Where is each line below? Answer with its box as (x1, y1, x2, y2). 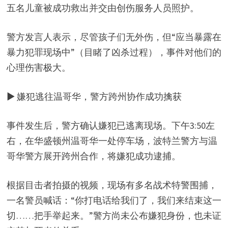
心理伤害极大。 (6, 62, 71, 74)
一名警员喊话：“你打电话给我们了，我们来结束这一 (6, 194, 221, 207)
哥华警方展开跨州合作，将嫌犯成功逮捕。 (6, 150, 181, 162)
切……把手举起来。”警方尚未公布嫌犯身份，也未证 (6, 210, 221, 222)
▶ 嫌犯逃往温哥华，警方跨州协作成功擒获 (6, 91, 182, 103)
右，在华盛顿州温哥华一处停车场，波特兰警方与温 (6, 135, 217, 147)
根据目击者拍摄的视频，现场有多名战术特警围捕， (6, 179, 217, 191)
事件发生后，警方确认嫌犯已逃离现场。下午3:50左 (6, 120, 215, 132)
